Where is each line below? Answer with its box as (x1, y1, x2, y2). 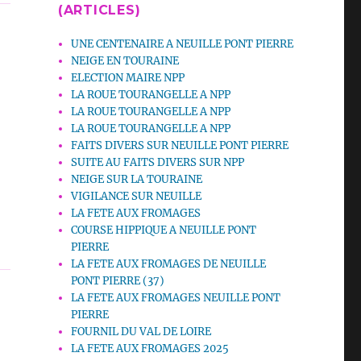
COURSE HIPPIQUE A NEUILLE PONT (71, 223, 257, 238)
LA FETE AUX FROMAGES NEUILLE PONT (71, 291, 281, 305)
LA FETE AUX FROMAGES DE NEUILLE (71, 257, 267, 272)
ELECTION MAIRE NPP (71, 71, 185, 85)
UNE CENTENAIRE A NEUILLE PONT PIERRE (71, 37, 294, 52)
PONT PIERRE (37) (71, 274, 165, 288)
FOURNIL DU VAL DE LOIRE (71, 325, 212, 339)
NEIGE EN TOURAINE (71, 54, 180, 68)
